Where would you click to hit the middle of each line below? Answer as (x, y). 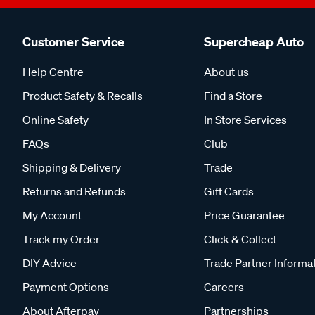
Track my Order (61, 239)
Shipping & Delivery (72, 167)
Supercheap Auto (254, 42)
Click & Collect (240, 239)
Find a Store (233, 96)
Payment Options (66, 287)
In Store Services (245, 120)
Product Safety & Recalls (83, 96)
